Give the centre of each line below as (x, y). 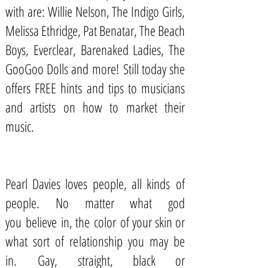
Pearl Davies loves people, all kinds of (95, 184)
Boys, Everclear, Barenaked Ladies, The (95, 50)
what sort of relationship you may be (95, 241)
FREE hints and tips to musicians (110, 88)
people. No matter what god (95, 203)
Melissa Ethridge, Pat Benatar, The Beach (95, 31)
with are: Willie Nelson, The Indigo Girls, (95, 11)
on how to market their (121, 107)
